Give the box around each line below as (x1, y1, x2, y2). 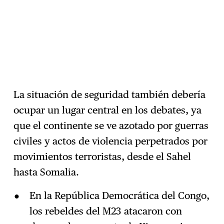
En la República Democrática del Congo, (29, 189, 209, 202)
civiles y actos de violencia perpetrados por (13, 135, 208, 147)
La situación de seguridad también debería (13, 88, 206, 101)
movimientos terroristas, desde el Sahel (13, 150, 191, 163)
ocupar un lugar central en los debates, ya (13, 104, 202, 116)
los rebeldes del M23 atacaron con (29, 205, 182, 217)
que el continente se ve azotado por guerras (13, 119, 209, 132)
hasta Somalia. (13, 166, 79, 178)
